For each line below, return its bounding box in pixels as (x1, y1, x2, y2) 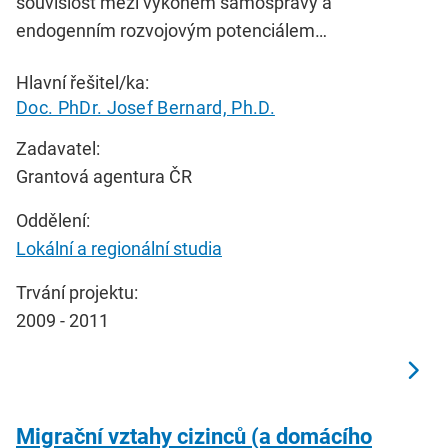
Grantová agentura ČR (16, 166, 192, 188)
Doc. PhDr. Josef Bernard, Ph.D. (16, 97, 275, 119)
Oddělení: (16, 210, 90, 232)
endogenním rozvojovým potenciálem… (16, 20, 327, 42)
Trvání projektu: (16, 282, 138, 304)
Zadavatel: (16, 138, 100, 160)
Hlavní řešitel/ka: (16, 72, 149, 94)
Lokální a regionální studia (16, 238, 222, 260)
